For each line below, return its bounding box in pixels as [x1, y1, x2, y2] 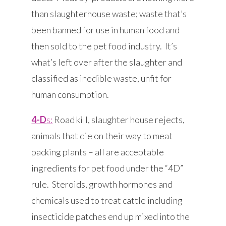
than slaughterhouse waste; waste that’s [31, 8, 187, 20]
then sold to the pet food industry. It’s [31, 40, 178, 52]
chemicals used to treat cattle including [31, 195, 183, 206]
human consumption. [31, 89, 109, 100]
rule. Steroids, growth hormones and [31, 179, 173, 190]
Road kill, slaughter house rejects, [52, 114, 185, 126]
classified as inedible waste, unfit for [31, 73, 172, 84]
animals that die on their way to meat [31, 130, 173, 142]
